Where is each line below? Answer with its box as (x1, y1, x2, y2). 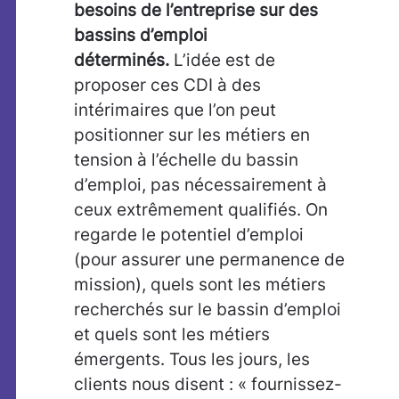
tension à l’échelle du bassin (74, 150, 298, 170)
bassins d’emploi (74, 25, 208, 45)
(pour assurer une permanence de (74, 249, 345, 270)
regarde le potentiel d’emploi (74, 224, 304, 245)
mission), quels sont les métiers (74, 274, 326, 295)
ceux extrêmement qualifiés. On (74, 199, 328, 220)
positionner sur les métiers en (74, 125, 310, 145)
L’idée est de (169, 50, 275, 70)
